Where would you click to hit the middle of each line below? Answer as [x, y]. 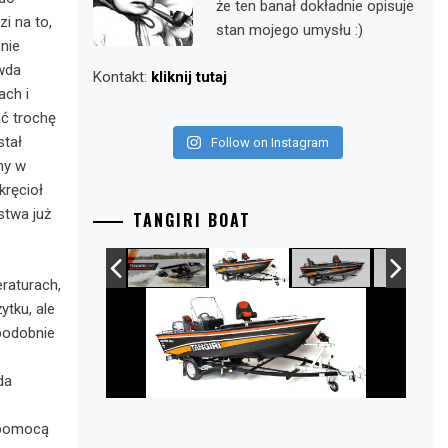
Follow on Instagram [269, 142]
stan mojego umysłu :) [289, 30]
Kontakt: [122, 76]
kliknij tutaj [189, 76]
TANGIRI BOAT [192, 219]
